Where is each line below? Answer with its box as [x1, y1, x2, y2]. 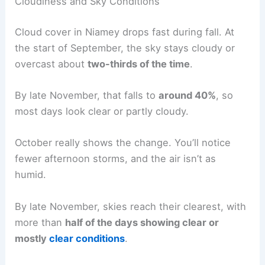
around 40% [159, 89, 216, 102]
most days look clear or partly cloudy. [15, 105, 189, 118]
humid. [15, 169, 47, 181]
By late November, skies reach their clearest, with [15, 200, 247, 212]
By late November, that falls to [15, 89, 159, 102]
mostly [15, 232, 50, 244]
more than [15, 216, 66, 228]
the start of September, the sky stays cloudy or [15, 41, 235, 54]
